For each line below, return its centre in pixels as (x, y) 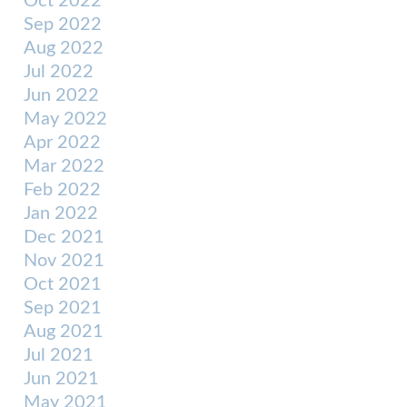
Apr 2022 (62, 143)
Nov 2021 (64, 261)
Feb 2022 (62, 190)
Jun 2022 (61, 95)
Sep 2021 (63, 308)
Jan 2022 (61, 213)
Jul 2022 (59, 72)
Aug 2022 (64, 48)
